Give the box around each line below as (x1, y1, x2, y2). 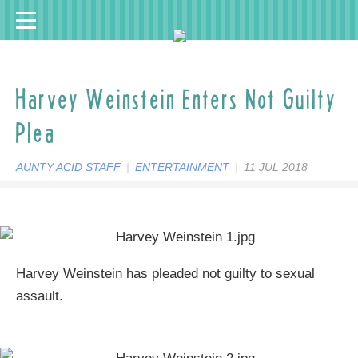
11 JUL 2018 (244, 161, 308, 173)
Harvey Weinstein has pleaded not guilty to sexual (16, 266, 315, 281)
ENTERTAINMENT (135, 161, 229, 173)
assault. (16, 288, 63, 304)
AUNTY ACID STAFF (16, 161, 121, 173)
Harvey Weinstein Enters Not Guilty (16, 88, 337, 112)
